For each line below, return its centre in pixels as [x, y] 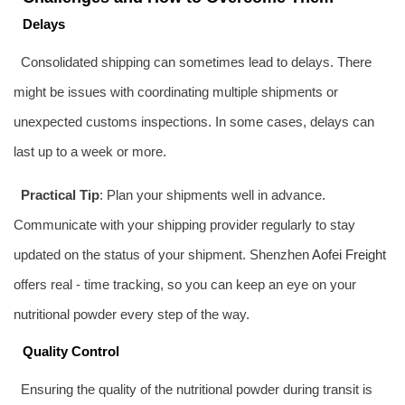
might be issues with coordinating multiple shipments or [176, 91]
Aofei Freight [349, 254]
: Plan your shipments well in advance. [212, 194]
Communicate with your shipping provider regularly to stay [184, 224]
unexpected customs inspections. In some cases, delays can [194, 121]
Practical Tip [60, 194]
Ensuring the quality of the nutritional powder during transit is [196, 389]
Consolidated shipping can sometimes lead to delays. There [196, 61]
